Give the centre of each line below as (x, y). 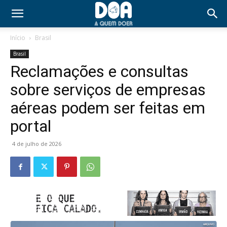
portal (31, 126)
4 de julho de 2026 (37, 144)
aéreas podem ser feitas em (108, 108)
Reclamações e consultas (99, 71)
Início (18, 38)
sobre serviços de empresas (108, 90)
